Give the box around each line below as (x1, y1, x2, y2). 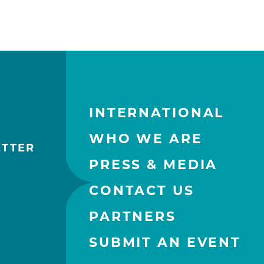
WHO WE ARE (89, 133, 203, 147)
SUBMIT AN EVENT (89, 237, 241, 251)
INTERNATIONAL (89, 107, 225, 121)
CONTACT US (89, 185, 194, 199)
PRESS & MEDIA (89, 159, 218, 173)
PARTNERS (89, 211, 176, 225)
